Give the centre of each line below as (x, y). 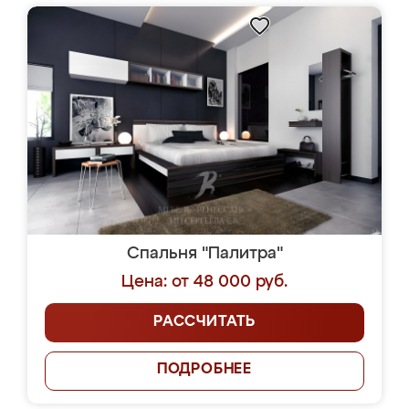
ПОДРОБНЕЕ (204, 370)
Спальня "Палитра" (204, 254)
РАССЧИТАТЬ (204, 322)
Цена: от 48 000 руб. (204, 282)
